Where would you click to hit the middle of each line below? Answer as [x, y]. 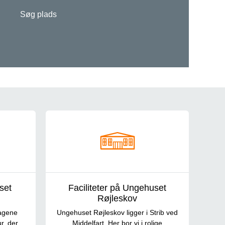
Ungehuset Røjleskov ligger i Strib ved [117, 213]
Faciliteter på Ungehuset [117, 188]
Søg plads [38, 15]
